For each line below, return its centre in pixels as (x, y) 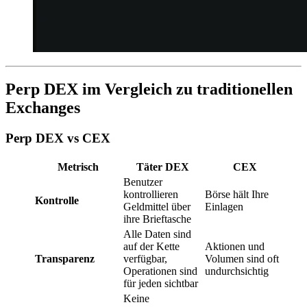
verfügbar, (145, 259)
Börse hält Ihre (237, 195)
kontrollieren (151, 195)
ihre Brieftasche (157, 219)
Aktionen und (235, 247)
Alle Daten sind (157, 234)
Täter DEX (163, 167)
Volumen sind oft (242, 259)
